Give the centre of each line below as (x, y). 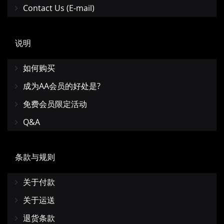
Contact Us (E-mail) (59, 8)
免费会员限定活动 (55, 104)
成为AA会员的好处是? (62, 86)
